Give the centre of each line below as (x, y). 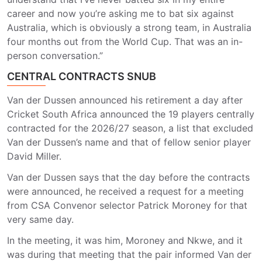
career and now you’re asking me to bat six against (120, 13)
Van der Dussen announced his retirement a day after (125, 100)
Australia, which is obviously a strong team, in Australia (129, 27)
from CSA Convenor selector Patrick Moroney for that (127, 205)
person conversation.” (55, 56)
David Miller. (34, 156)
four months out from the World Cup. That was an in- (125, 42)
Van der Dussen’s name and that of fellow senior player (129, 142)
